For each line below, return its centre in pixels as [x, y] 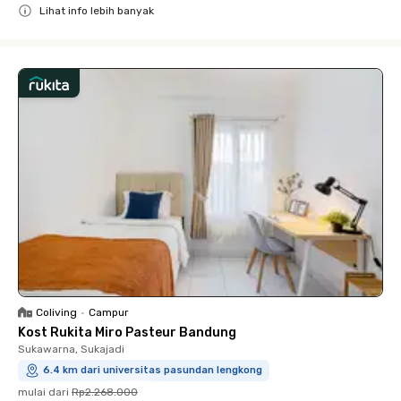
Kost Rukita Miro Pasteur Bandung [127, 332]
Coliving [56, 312]
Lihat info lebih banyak [97, 11]
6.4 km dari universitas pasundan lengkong [153, 370]
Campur [109, 312]
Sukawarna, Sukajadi [71, 349]
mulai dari [43, 392]
